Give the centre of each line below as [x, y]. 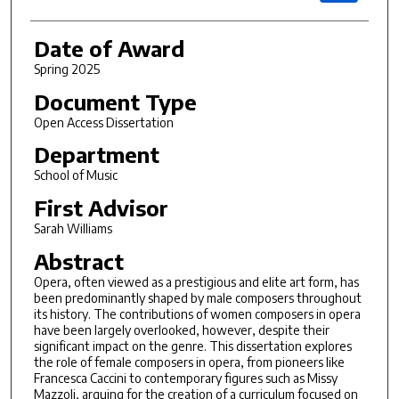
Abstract [78, 261]
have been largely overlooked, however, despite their [181, 330]
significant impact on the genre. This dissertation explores [192, 346]
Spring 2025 [66, 69]
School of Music [75, 175]
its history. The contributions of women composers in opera [197, 313]
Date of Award [109, 48]
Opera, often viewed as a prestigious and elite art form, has [196, 281]
